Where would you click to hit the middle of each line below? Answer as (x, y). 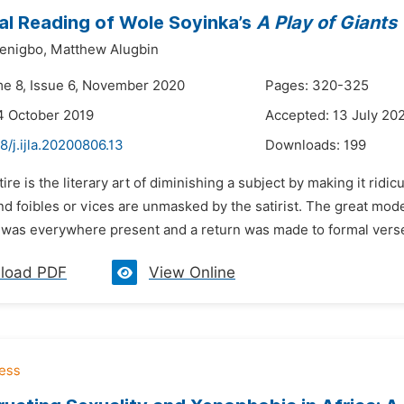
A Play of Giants (326, 23)
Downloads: (304, 145)
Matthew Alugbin (105, 50)
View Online (192, 272)
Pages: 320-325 (317, 86)
